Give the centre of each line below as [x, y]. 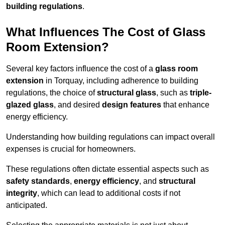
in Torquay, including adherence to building [121, 81]
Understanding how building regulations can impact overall [110, 137]
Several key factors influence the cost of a [81, 69]
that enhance [185, 105]
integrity [22, 193]
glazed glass [30, 105]
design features [132, 105]
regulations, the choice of [51, 93]
